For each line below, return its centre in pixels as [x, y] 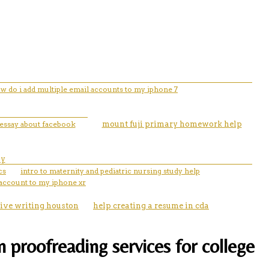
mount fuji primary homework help [172, 124]
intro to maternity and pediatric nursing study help [110, 171]
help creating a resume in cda [151, 205]
